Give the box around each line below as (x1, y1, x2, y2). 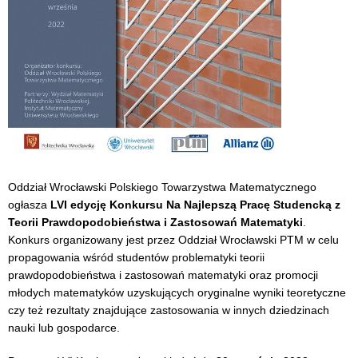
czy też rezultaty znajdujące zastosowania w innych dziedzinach (8, 303, 329, 316)
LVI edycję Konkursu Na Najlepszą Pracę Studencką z (50, 197, 340, 211)
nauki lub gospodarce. (8, 320, 120, 334)
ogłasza (8, 197, 50, 211)
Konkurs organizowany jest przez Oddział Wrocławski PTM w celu (8, 233, 339, 246)
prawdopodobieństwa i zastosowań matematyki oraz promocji (8, 268, 318, 281)
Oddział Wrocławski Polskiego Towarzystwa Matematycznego (8, 180, 316, 193)
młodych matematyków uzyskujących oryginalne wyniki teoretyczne (8, 285, 346, 299)
